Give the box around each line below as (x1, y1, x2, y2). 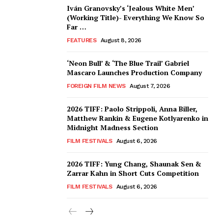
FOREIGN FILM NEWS (67, 82, 126, 90)
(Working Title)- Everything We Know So (67, 13, 204, 23)
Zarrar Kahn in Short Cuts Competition (67, 168, 199, 178)
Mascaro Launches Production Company (67, 68, 202, 78)
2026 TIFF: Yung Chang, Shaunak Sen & (67, 159, 201, 169)
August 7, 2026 (130, 82, 170, 90)
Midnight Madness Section (67, 123, 158, 133)
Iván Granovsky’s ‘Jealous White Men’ (67, 3, 194, 13)
